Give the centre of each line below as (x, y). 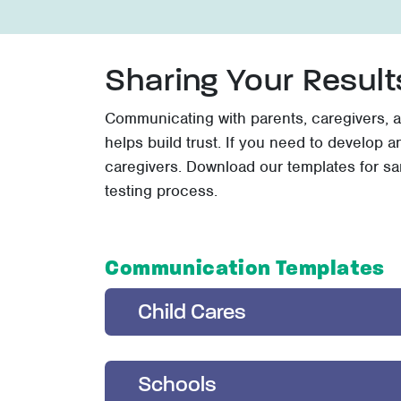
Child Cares (192, 311)
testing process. (161, 190)
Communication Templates (245, 268)
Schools (177, 384)
